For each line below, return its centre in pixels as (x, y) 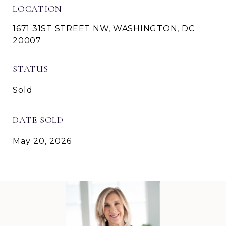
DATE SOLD (38, 119)
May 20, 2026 (42, 141)
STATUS (31, 68)
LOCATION (37, 8)
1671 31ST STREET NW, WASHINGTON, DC (104, 28)
